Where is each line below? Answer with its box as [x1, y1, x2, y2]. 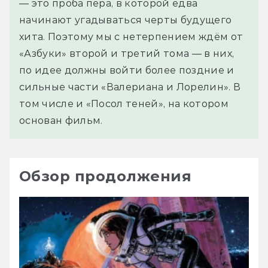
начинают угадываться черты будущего [19, 14, 232, 26]
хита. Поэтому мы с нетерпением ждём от [19, 31, 243, 43]
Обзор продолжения [19, 167, 192, 185]
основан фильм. [19, 115, 103, 127]
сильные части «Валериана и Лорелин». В [19, 81, 241, 93]
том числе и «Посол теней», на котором [19, 98, 229, 110]
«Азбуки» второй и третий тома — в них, [19, 48, 234, 60]
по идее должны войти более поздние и [19, 65, 234, 77]
